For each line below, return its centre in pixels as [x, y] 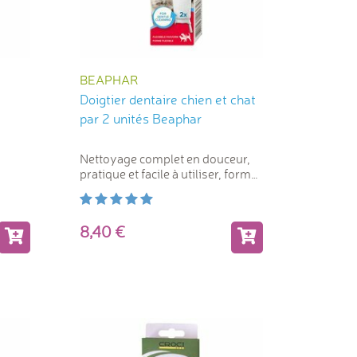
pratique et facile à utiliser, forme [168, 174]
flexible [99, 189]
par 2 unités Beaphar [140, 119]
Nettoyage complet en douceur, [165, 159]
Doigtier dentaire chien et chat [167, 100]
